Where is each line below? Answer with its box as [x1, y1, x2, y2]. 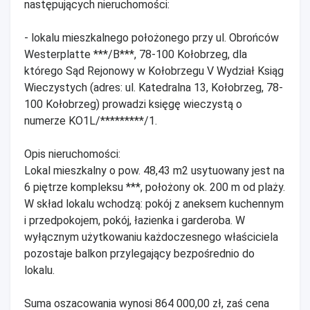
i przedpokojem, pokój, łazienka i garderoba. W [24, 213, 245, 227]
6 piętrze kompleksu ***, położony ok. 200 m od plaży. [24, 180, 285, 194]
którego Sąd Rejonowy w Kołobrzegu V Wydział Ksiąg [24, 64, 284, 77]
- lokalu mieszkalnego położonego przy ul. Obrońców [24, 30, 279, 44]
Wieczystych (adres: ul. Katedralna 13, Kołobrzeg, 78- [24, 80, 283, 94]
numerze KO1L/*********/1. [24, 113, 157, 127]
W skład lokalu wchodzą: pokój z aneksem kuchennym [24, 197, 284, 210]
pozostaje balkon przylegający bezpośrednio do [24, 246, 255, 260]
